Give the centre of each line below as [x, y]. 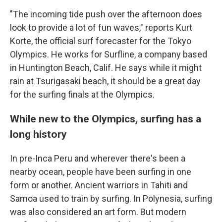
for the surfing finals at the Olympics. [82, 95]
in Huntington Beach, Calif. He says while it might [106, 68]
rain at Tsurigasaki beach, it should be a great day [105, 81]
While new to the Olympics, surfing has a [106, 119]
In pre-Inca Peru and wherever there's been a [98, 159]
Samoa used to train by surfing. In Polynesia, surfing [111, 199]
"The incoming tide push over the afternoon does [106, 14]
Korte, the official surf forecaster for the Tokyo [101, 41]
